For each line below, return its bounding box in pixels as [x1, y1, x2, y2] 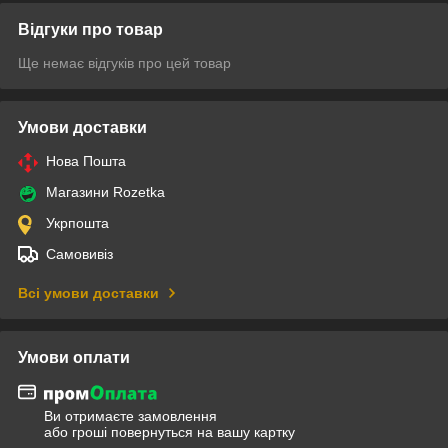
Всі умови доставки [18, 285, 159, 302]
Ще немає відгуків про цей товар [18, 55, 231, 72]
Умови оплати [18, 349, 130, 367]
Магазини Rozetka [46, 184, 165, 201]
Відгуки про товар [18, 21, 163, 39]
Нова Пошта [46, 153, 126, 170]
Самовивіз [46, 246, 113, 263]
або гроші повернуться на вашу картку [44, 423, 295, 440]
